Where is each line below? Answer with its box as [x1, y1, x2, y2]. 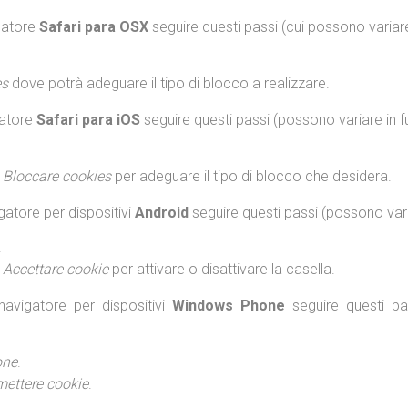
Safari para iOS [36, 111, 140, 128]
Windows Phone [171, 297, 286, 314]
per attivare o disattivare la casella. [108, 260, 335, 278]
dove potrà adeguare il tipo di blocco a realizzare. [8, 75, 330, 92]
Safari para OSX [39, 18, 148, 36]
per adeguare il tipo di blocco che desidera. [111, 168, 392, 185]
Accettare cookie [3, 260, 108, 278]
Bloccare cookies [3, 168, 111, 185]
